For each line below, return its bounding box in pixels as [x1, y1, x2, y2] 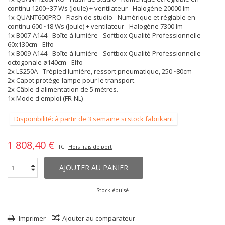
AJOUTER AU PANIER [59, 163, 128, 172]
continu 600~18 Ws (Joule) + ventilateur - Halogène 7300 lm [8, 22, 183, 31]
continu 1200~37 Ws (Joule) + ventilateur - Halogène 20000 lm [8, 4, 190, 13]
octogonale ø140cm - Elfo [8, 58, 83, 67]
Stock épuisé [96, 187, 129, 194]
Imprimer [17, 214, 46, 223]
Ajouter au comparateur [62, 214, 135, 223]
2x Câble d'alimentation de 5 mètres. [8, 85, 118, 94]
